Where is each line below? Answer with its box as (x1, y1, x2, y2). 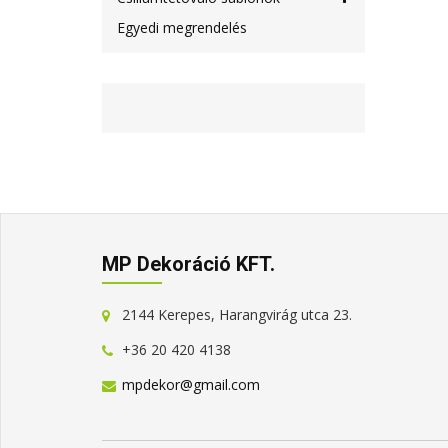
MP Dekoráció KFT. (102, 252, 275, 276)
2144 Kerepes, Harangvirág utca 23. (122, 305, 352, 324)
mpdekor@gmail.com (122, 375, 260, 394)
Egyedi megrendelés (117, 18, 247, 37)
